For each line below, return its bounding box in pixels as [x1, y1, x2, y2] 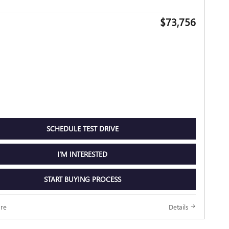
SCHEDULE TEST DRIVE [46, 124, 119, 134]
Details [169, 202, 189, 211]
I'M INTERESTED [57, 149, 107, 159]
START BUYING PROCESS [43, 174, 121, 185]
